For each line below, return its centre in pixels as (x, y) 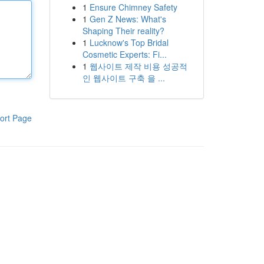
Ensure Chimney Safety (133, 7)
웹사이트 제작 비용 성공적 (138, 66)
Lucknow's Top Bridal (129, 42)
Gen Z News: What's (128, 19)
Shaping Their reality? (123, 31)
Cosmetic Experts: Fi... (124, 54)
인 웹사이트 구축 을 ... (123, 78)
